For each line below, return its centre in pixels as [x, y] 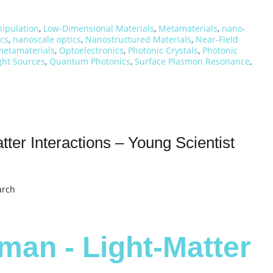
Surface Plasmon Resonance [192, 62]
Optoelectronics [91, 51]
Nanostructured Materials [138, 40]
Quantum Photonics [90, 62]
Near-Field [217, 40]
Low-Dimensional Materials [99, 29]
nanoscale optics [47, 40]
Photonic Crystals [163, 51]
